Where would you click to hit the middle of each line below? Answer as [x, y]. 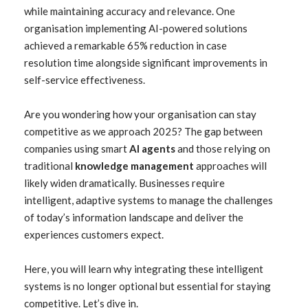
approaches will [230, 166]
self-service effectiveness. [85, 80]
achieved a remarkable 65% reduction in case [125, 45]
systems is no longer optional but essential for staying [147, 286]
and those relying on [223, 148]
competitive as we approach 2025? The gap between [143, 131]
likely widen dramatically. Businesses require [124, 183]
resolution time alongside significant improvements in [146, 63]
